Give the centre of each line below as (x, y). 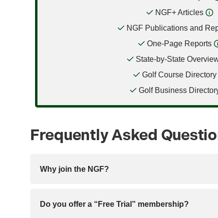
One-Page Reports (179, 43)
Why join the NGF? (74, 169)
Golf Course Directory (179, 74)
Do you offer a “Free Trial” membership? (114, 204)
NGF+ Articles (179, 12)
